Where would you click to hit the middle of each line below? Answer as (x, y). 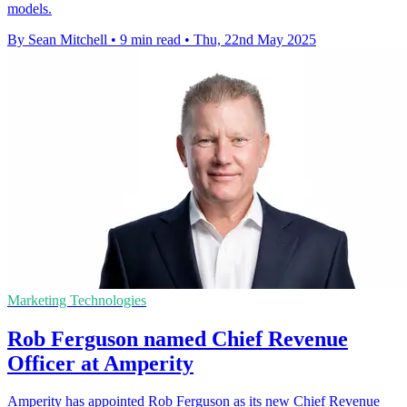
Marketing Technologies (77, 300)
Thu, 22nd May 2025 (255, 39)
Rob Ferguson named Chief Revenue (178, 338)
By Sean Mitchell (57, 39)
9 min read (150, 39)
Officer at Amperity (100, 363)
